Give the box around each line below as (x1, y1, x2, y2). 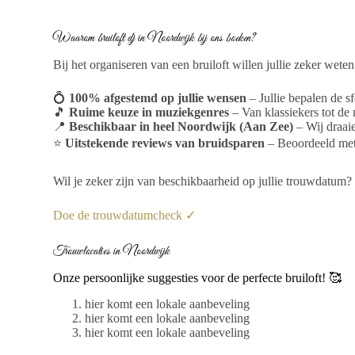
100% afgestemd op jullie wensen (69, 91, 247, 105)
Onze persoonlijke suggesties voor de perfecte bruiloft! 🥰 (53, 270, 342, 284)
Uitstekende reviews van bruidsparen (65, 136, 265, 151)
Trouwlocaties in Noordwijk (53, 242, 170, 260)
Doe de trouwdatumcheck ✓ (53, 208, 197, 223)
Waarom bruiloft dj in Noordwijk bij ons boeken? (53, 29, 256, 47)
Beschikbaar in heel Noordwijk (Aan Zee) (69, 120, 294, 134)
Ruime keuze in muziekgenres (69, 105, 230, 120)
